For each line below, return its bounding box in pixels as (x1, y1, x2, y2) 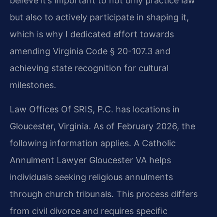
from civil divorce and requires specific (10, 205, 168, 216)
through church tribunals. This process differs (10, 188, 198, 199)
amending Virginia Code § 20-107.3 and (10, 46, 170, 57)
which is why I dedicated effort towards (10, 29, 174, 40)
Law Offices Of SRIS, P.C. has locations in (10, 104, 180, 114)
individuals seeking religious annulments (10, 171, 173, 182)
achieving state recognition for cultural (10, 63, 169, 74)
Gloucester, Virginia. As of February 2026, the (10, 121, 195, 131)
